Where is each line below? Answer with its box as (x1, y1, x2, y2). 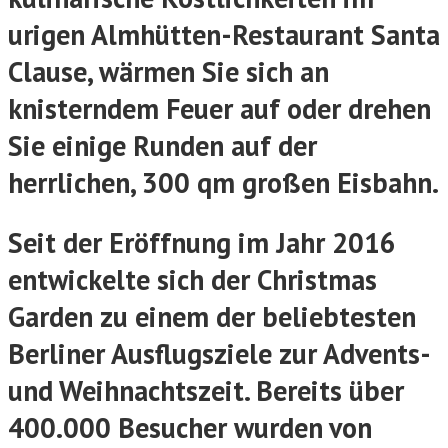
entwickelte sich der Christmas (8, 261, 377, 298)
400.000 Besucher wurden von (8, 409, 372, 446)
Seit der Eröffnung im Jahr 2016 (8, 224, 396, 261)
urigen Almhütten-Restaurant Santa (8, 15, 440, 53)
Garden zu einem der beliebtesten (8, 298, 416, 335)
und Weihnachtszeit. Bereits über (8, 372, 404, 409)
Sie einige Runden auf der (8, 126, 317, 164)
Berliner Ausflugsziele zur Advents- (8, 335, 429, 372)
